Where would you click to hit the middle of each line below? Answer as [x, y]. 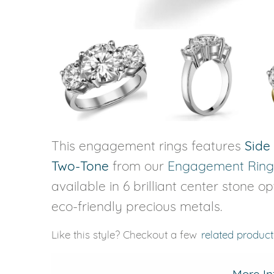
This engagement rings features [148, 145]
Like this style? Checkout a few [126, 234]
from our [138, 165]
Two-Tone [80, 165]
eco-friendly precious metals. [137, 206]
